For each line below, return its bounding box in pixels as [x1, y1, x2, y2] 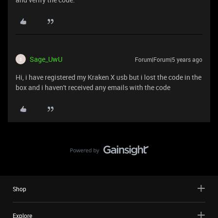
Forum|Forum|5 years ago [135, 55, 202, 63]
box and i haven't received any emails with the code [16, 83, 170, 92]
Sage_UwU [30, 54, 62, 64]
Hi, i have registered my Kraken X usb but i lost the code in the [16, 73, 201, 82]
